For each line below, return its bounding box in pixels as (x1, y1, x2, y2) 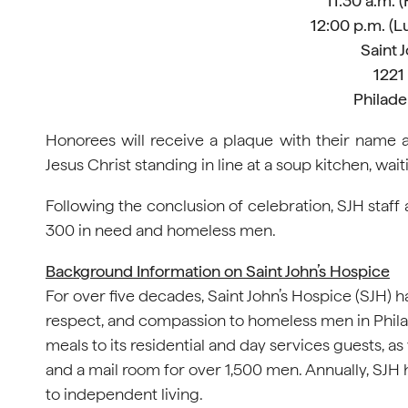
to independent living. (46, 384, 203, 403)
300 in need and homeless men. (46, 220, 276, 240)
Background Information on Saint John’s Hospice (46, 261, 390, 280)
